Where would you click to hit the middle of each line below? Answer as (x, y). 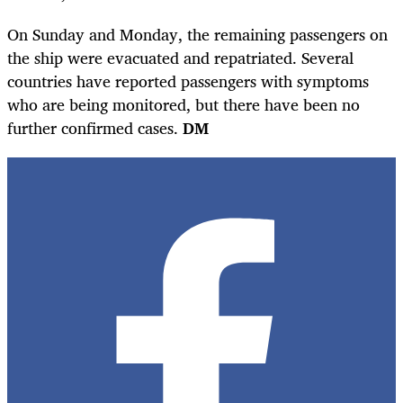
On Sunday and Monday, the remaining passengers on (197, 34)
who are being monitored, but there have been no (184, 104)
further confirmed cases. (95, 127)
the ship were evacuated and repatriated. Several (180, 57)
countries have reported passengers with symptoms (188, 81)
